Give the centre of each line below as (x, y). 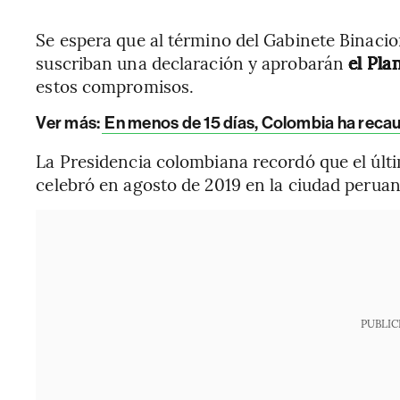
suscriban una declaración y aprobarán (190, 63)
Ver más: (68, 123)
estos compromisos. (115, 86)
